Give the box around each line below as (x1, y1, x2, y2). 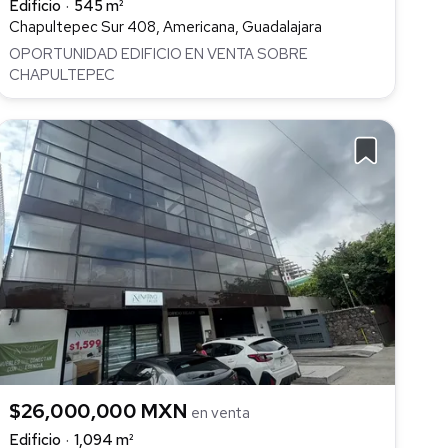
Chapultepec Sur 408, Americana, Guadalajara (9, 17, 322, 38)
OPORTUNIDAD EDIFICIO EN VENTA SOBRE (9, 43, 308, 64)
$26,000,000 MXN (9, 397, 192, 424)
